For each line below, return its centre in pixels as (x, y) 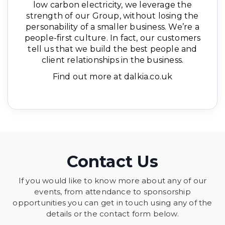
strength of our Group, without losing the (113, 16)
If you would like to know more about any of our (113, 181)
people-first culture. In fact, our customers (113, 38)
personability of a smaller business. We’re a (113, 27)
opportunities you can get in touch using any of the (113, 203)
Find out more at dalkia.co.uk (113, 77)
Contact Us (113, 162)
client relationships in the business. (113, 60)
